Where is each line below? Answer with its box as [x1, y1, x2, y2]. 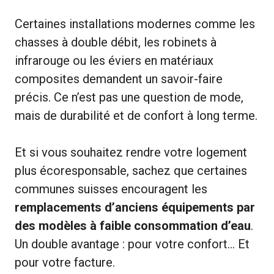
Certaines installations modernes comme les [15, 16, 255, 31]
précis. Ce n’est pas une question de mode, [15, 89, 243, 105]
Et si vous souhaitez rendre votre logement [15, 144, 247, 160]
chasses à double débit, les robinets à [15, 34, 217, 50]
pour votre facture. [15, 254, 115, 270]
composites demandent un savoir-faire [15, 71, 223, 86]
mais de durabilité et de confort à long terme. [15, 108, 257, 123]
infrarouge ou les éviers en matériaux [15, 53, 213, 68]
